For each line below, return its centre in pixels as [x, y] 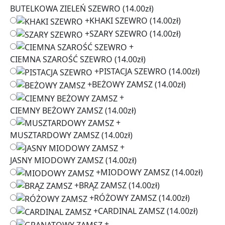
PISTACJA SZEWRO [133, 72]
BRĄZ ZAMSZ [103, 185]
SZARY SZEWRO [119, 33]
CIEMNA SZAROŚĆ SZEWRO [61, 60]
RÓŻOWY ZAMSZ [125, 198]
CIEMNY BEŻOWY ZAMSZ [57, 110]
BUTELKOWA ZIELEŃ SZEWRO [65, 9]
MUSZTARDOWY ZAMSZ [55, 135]
